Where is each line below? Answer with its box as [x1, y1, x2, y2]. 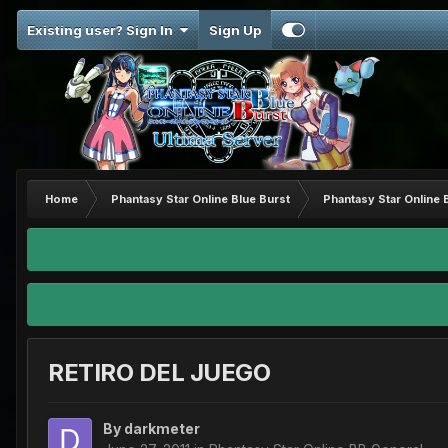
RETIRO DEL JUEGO [48, 358, 271, 388]
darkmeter [124, 420, 200, 438]
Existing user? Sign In [27, 22, 179, 38]
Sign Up [209, 22, 261, 38]
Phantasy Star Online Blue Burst [111, 192, 290, 206]
